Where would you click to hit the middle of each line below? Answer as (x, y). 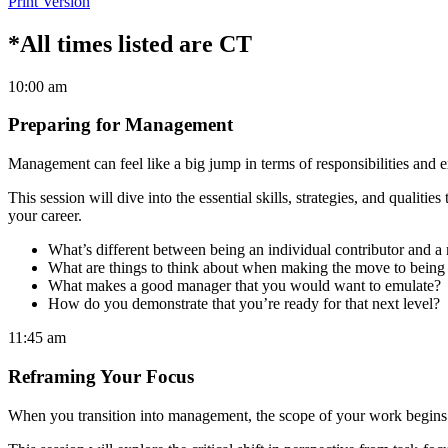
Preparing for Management (120, 125)
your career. (45, 216)
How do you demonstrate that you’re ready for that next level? (244, 304)
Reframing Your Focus (101, 376)
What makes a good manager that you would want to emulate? (246, 286)
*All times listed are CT (130, 43)
